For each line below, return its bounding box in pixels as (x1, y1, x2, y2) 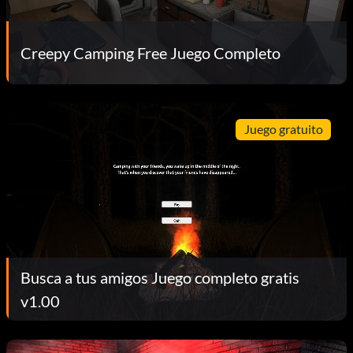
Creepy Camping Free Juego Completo (20, 43, 281, 62)
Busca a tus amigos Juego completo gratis (20, 267, 299, 287)
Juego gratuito (243, 121, 323, 137)
